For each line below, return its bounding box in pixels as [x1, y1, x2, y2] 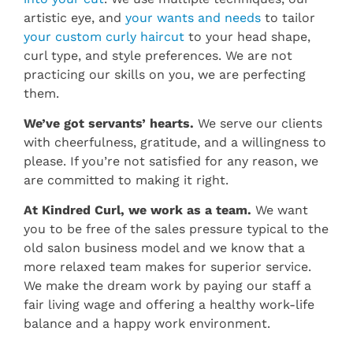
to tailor [261, 9, 315, 25]
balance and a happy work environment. [24, 316, 270, 332]
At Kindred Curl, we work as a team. [24, 203, 251, 218]
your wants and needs [125, 9, 261, 25]
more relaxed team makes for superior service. [24, 259, 311, 275]
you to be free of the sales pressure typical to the [24, 221, 329, 237]
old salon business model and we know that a [24, 240, 305, 256]
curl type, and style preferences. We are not [24, 47, 292, 63]
